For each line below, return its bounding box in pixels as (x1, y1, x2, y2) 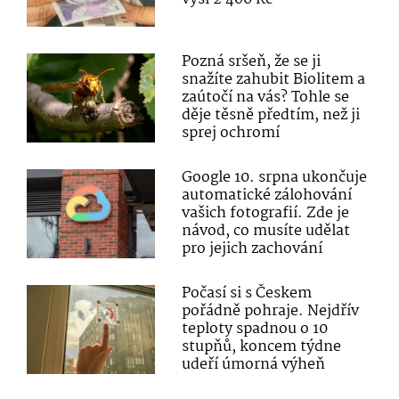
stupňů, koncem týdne (182, 335, 342, 360)
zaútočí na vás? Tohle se (182, 85, 350, 110)
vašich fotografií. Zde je (182, 201, 350, 226)
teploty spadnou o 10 (182, 317, 329, 342)
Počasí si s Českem (182, 281, 313, 306)
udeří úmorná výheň (182, 353, 326, 378)
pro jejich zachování (182, 237, 323, 262)
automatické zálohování (182, 183, 353, 208)
